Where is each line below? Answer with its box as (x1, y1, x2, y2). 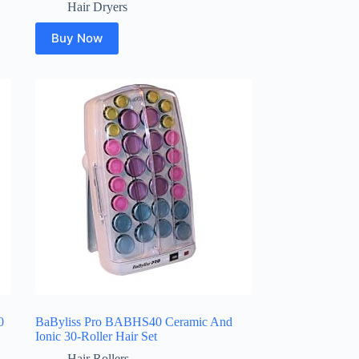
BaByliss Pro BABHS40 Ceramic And (34, 314, 232, 329)
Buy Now (50, 30, 103, 46)
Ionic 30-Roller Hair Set (34, 329, 157, 343)
